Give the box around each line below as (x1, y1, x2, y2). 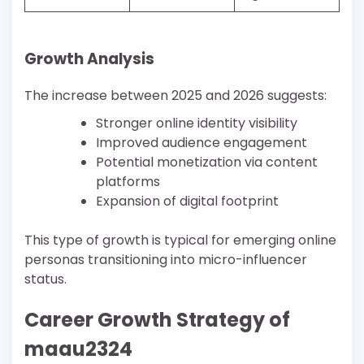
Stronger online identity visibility (96, 113, 297, 132)
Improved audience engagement (96, 132, 307, 152)
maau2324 (24, 335, 132, 362)
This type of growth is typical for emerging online (24, 230, 336, 249)
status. (24, 269, 67, 288)
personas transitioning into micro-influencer (24, 249, 307, 269)
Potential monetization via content (96, 152, 318, 171)
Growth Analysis (24, 47, 154, 70)
